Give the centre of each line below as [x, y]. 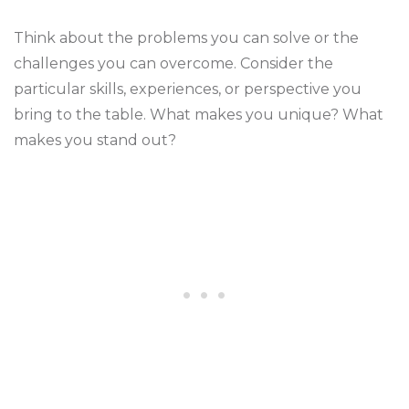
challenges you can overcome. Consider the [173, 63]
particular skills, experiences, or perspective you [188, 89]
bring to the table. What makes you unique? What [199, 115]
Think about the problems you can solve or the [186, 38]
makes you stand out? [95, 140]
